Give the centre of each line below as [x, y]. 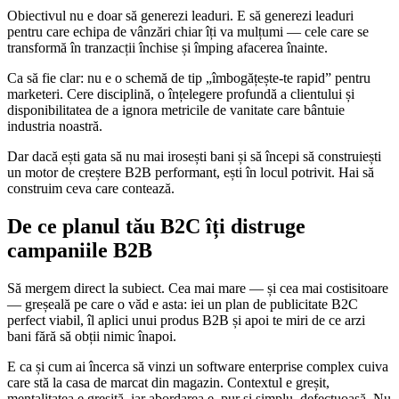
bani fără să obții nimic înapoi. [92, 336]
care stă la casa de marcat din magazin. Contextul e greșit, [168, 382]
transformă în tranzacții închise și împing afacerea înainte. [167, 47]
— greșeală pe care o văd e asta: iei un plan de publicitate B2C [183, 304]
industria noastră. [55, 126]
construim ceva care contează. [91, 188]
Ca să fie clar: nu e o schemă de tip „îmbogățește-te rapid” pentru [189, 77]
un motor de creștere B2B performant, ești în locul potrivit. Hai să [191, 172]
